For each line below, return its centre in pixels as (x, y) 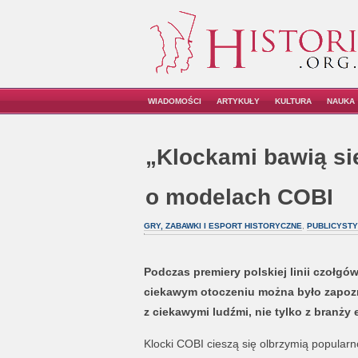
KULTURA (293, 101)
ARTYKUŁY (238, 101)
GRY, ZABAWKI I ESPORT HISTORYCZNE (223, 226)
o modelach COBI (239, 197)
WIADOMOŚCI (175, 101)
